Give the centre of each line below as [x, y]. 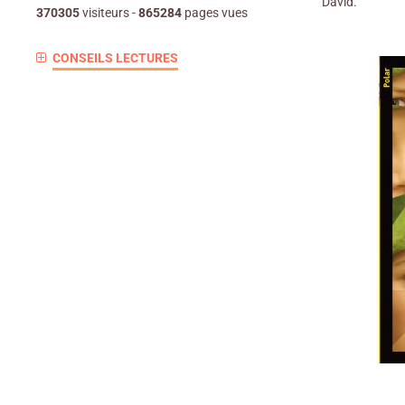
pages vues [215, 13]
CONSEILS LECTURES [115, 58]
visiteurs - [109, 13]
